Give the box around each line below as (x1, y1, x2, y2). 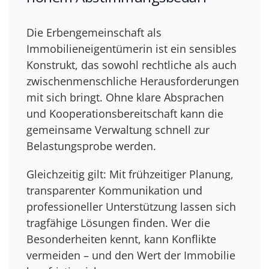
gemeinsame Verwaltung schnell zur (26, 122, 210, 138)
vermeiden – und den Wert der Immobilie (26, 248, 236, 263)
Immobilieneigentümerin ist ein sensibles (26, 41, 237, 56)
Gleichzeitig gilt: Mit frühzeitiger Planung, (26, 167, 234, 182)
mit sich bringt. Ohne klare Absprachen (26, 90, 225, 105)
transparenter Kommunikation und (26, 183, 203, 198)
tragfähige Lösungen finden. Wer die (26, 216, 211, 231)
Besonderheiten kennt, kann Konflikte (26, 232, 217, 247)
